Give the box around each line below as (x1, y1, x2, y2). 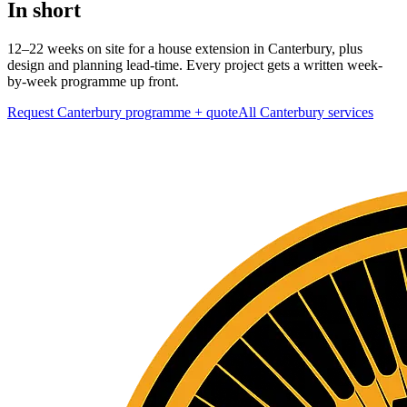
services (324, 104, 373, 120)
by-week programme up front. (7, 73, 179, 89)
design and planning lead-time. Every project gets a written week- (7, 56, 382, 73)
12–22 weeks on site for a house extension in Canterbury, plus (7, 40, 362, 56)
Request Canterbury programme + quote (7, 104, 238, 120)
